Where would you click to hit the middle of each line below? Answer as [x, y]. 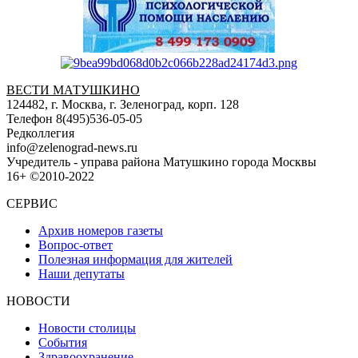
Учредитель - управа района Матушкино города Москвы [161, 161]
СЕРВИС [32, 203]
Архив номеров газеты [101, 230]
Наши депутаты [82, 273]
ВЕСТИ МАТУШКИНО [73, 89]
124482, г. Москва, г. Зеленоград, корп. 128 [123, 104]
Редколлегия [40, 133]
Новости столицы [87, 328]
